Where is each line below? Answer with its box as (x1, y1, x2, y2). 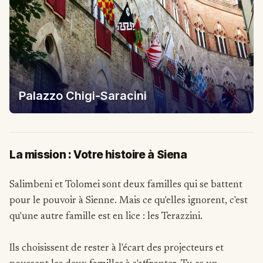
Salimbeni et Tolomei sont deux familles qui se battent (9, 180, 242, 190)
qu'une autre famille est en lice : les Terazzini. (9, 211, 205, 222)
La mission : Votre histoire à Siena (9, 147, 187, 161)
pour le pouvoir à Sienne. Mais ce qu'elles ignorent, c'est (9, 195, 248, 206)
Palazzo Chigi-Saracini (19, 88, 147, 103)
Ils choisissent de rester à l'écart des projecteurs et (9, 243, 224, 254)
